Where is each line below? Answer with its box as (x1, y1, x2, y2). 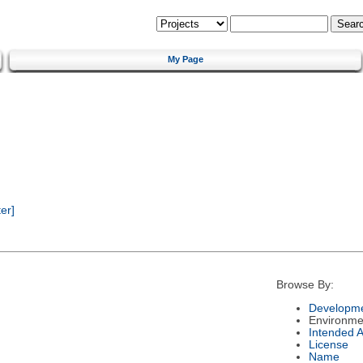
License (308, 338, 348, 351)
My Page (168, 53, 203, 64)
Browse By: (275, 279, 334, 292)
